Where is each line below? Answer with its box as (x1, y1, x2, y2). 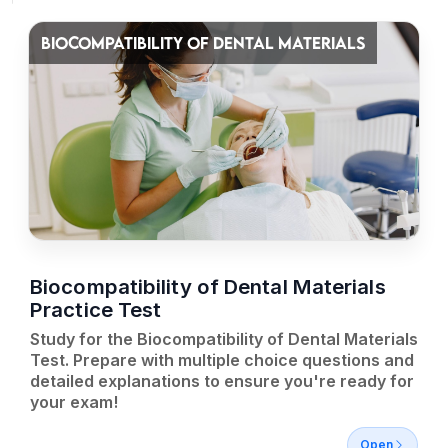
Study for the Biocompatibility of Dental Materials (30, 329, 418, 349)
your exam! (30, 392, 118, 412)
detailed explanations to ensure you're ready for (30, 371, 414, 391)
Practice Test (30, 297, 162, 322)
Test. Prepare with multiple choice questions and (30, 350, 414, 370)
